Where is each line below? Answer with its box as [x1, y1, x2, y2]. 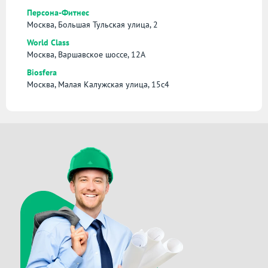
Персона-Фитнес [27, 7, 89, 19]
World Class [27, 37, 69, 48]
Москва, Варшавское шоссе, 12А [27, 49, 145, 60]
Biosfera [27, 67, 57, 78]
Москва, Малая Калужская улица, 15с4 [27, 79, 169, 90]
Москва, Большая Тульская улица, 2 [27, 19, 158, 31]
